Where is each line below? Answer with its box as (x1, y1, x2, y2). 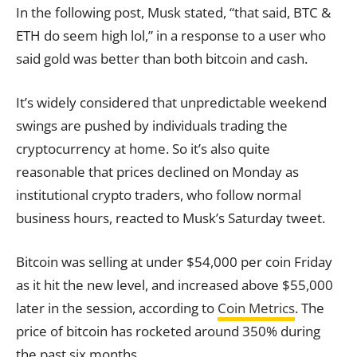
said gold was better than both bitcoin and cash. (16, 49, 308, 68)
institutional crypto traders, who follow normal (16, 185, 301, 204)
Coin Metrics (218, 298, 295, 317)
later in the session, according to (16, 298, 218, 317)
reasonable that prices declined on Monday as (16, 162, 299, 181)
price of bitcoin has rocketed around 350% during (16, 321, 320, 340)
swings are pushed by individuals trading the (16, 116, 288, 135)
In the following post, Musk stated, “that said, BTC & (16, 2, 331, 22)
